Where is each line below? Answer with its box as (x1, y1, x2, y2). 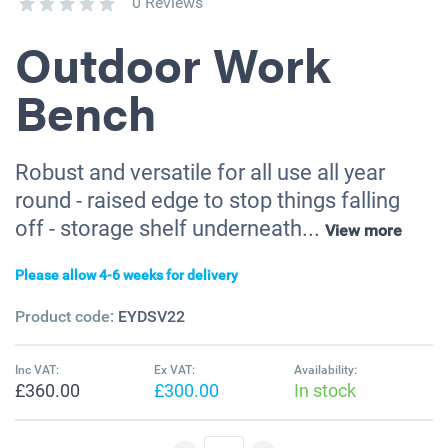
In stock (293, 380, 356, 402)
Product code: (15, 307, 118, 327)
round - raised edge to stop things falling (15, 188, 400, 214)
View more (325, 221, 402, 241)
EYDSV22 (118, 307, 185, 327)
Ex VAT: (154, 363, 196, 378)
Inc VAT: (15, 363, 59, 378)
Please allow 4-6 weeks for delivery (15, 267, 238, 284)
